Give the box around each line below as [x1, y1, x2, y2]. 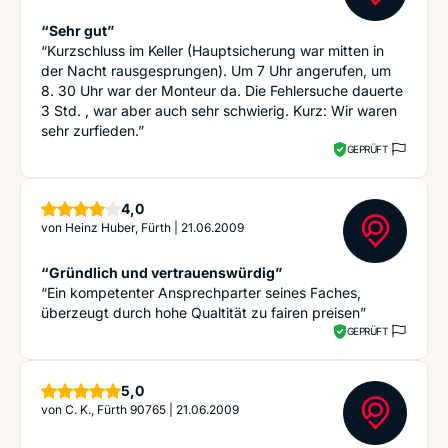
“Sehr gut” [41, 22, 114, 39]
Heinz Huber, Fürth [65, 220, 171, 235]
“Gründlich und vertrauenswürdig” [41, 264, 282, 281]
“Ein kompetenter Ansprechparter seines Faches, [41, 284, 361, 301]
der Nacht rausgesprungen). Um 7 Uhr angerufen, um [41, 62, 391, 79]
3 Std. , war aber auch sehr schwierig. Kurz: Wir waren [41, 102, 397, 119]
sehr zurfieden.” [41, 122, 144, 139]
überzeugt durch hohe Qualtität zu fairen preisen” [41, 304, 366, 321]
